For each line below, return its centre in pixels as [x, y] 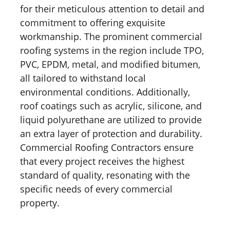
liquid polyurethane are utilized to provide [111, 119]
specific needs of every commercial [96, 189]
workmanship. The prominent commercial [111, 36]
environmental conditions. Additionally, [105, 92]
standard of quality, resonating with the [105, 175]
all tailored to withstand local [83, 78]
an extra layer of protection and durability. [111, 133]
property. [40, 203]
